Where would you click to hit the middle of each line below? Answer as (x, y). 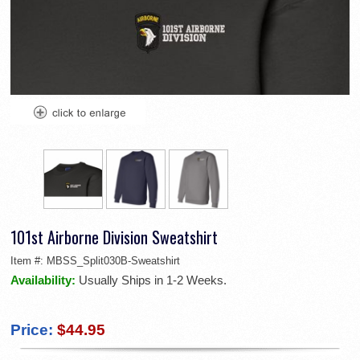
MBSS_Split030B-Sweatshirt (113, 260)
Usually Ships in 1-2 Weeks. (153, 280)
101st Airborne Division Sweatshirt (114, 237)
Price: (32, 329)
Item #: (29, 260)
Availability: (45, 280)
